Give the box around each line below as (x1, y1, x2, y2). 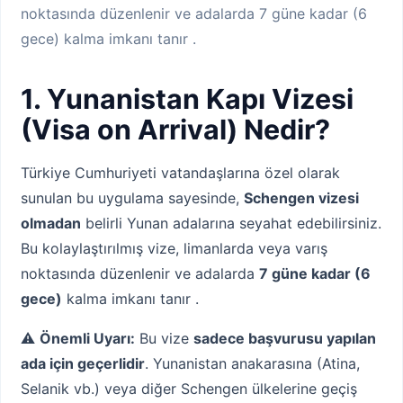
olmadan (21, 214, 81, 233)
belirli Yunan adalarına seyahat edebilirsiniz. (81, 214, 381, 233)
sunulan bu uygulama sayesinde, (21, 189, 244, 208)
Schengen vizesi (244, 189, 359, 208)
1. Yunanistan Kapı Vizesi (21, 83, 354, 116)
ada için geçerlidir (21, 354, 145, 373)
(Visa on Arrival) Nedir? (21, 113, 330, 147)
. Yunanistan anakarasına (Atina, (145, 354, 360, 373)
